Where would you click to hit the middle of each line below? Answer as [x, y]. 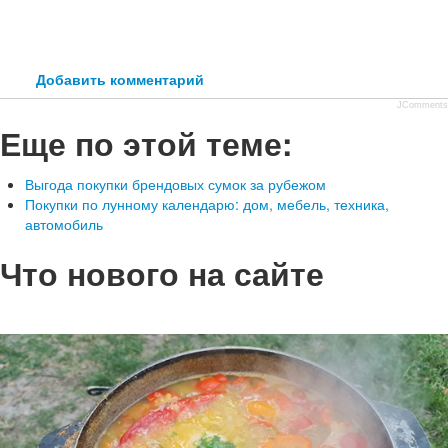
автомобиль [64, 224]
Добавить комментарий [120, 79]
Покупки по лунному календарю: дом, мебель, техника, [207, 204]
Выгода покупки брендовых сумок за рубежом [175, 184]
